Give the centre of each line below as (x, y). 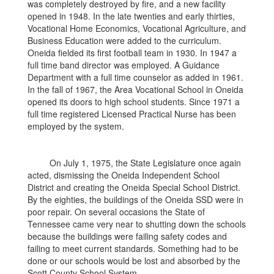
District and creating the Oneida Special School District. (134, 187)
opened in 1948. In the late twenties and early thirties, (131, 16)
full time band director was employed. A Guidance (124, 65)
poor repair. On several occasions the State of (116, 211)
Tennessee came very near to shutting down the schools (137, 224)
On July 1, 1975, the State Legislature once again (134, 162)
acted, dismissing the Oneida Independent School (124, 175)
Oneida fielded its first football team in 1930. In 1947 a (132, 52)
